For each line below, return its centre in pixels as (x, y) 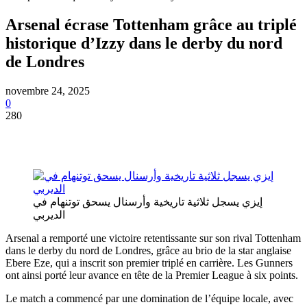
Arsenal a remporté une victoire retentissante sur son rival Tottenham (153, 238)
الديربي (49, 214)
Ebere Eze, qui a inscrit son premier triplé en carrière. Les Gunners (149, 262)
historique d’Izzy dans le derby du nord (144, 43)
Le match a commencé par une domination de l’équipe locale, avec (149, 298)
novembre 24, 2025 (48, 90)
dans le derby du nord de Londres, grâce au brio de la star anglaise (148, 250)
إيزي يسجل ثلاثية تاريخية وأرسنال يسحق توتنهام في (148, 201)
